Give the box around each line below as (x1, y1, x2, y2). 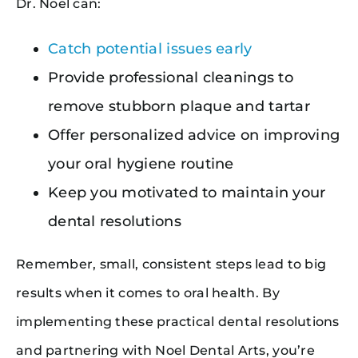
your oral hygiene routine (47, 154, 234, 173)
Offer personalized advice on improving (47, 125, 340, 144)
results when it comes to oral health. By (15, 284, 280, 300)
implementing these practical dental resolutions (15, 313, 340, 329)
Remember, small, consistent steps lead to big (15, 256, 327, 272)
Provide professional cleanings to (47, 68, 293, 86)
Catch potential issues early (47, 39, 253, 58)
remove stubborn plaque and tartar (47, 97, 310, 115)
